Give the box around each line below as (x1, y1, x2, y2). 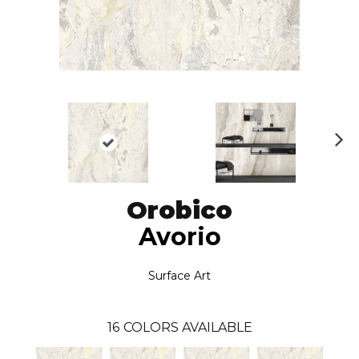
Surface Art (148, 268, 211, 284)
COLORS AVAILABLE (123, 320, 252, 336)
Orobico (127, 196, 232, 226)
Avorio (138, 222, 221, 252)
